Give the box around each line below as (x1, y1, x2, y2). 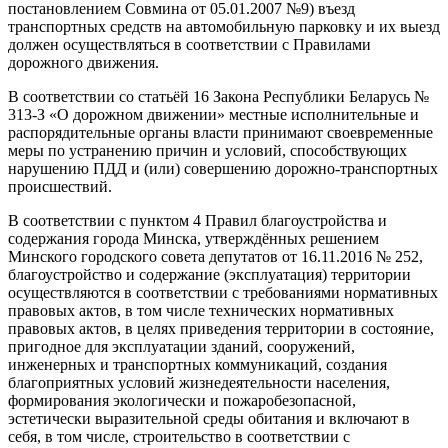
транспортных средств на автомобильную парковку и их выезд (8, 17, 440, 35)
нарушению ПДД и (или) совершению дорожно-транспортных (8, 159, 438, 177)
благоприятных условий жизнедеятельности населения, (8, 373, 390, 391)
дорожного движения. (8, 53, 159, 71)
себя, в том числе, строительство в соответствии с (8, 427, 350, 445)
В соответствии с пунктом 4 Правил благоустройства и (8, 211, 387, 229)
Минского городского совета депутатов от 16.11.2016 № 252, (8, 247, 423, 265)
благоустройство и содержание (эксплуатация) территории (8, 265, 411, 283)
